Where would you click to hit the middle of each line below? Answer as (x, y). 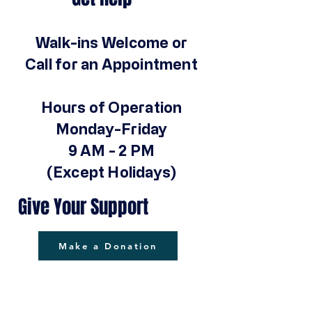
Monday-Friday (111, 129)
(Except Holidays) (111, 172)
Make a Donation (108, 246)
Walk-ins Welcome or (111, 42)
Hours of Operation (111, 107)
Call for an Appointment (111, 64)
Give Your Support (83, 207)
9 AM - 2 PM (111, 150)
